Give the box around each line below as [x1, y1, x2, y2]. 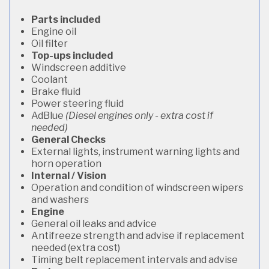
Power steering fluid [31, 98, 124, 109]
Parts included [31, 14, 100, 25]
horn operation [31, 158, 101, 169]
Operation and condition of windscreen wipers [31, 182, 243, 193]
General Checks [31, 134, 106, 145]
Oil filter [31, 38, 68, 49]
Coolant [31, 74, 68, 85]
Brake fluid [31, 86, 80, 97]
